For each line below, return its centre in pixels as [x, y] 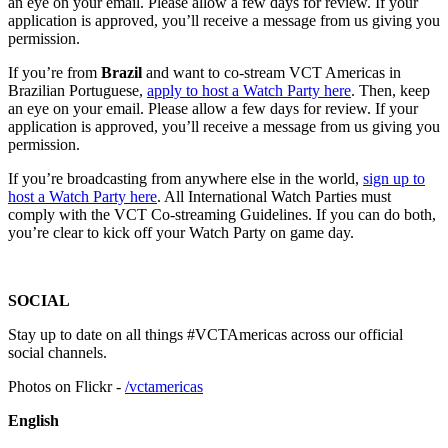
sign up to [394, 178]
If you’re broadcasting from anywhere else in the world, [185, 178]
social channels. [57, 352]
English [33, 420]
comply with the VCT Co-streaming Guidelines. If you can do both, [222, 214]
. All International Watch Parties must [274, 196]
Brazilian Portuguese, [77, 90]
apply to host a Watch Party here [249, 90]
